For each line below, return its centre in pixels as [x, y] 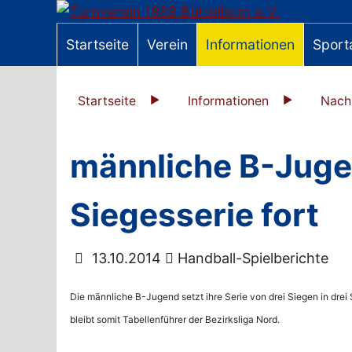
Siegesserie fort [195, 215]
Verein [168, 45]
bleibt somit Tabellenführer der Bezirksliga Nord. [175, 320]
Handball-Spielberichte [251, 258]
